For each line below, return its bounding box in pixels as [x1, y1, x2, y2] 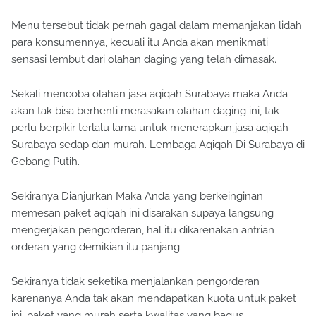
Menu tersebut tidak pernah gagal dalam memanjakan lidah [11, 19, 302, 32]
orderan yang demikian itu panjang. [11, 241, 182, 254]
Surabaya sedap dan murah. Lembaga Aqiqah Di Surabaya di [11, 138, 305, 152]
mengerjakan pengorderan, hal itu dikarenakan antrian [11, 224, 274, 237]
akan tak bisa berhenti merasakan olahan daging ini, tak [11, 104, 279, 118]
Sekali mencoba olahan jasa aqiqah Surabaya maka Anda [11, 87, 288, 101]
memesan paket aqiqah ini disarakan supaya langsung [11, 207, 274, 220]
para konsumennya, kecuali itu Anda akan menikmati [11, 36, 268, 49]
